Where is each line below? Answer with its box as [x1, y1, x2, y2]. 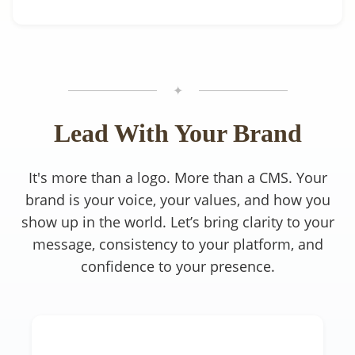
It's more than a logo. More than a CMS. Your [28, 167, 327, 187]
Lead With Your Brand [53, 118, 302, 147]
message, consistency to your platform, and [32, 234, 323, 254]
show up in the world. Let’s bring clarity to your [21, 212, 334, 231]
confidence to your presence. [80, 256, 275, 276]
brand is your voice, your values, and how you [25, 189, 330, 209]
